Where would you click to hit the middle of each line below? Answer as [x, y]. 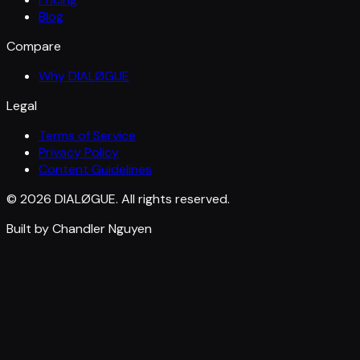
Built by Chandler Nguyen [79, 229]
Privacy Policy [79, 153]
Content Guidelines [95, 170]
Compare [34, 47]
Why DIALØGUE [84, 76]
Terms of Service [87, 136]
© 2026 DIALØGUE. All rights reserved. [118, 199]
